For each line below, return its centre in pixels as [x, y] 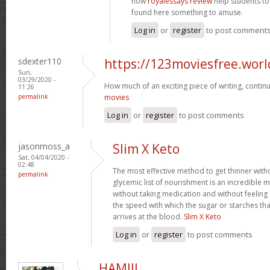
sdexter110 [40, 61]
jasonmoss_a [44, 146]
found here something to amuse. [187, 12]
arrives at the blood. [148, 216]
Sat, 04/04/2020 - [43, 157]
